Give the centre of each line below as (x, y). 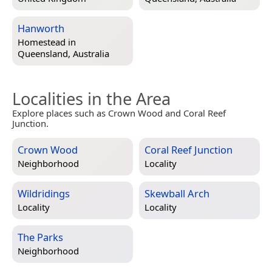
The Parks (40, 237)
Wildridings (44, 193)
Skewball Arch (177, 193)
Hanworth (41, 28)
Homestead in (47, 42)
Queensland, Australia (63, 54)
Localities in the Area (91, 98)
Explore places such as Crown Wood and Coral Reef (119, 113)
